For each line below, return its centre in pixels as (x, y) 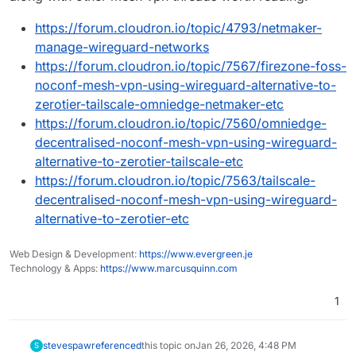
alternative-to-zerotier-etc (112, 218)
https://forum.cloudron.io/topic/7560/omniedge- (181, 123)
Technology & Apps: (55, 268)
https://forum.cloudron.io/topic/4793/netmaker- (178, 27)
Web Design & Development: (74, 253)
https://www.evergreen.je (196, 253)
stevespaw (67, 345)
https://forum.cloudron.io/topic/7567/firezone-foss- (191, 66)
